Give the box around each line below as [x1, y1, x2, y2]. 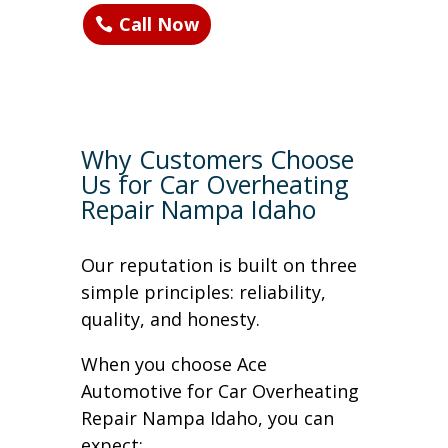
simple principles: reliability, [80, 279, 326, 304]
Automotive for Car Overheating [80, 378, 359, 403]
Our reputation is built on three [80, 252, 357, 277]
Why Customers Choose [80, 141, 354, 176]
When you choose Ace [80, 351, 267, 376]
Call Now [118, 12, 199, 37]
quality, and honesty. [80, 306, 260, 331]
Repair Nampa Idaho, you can [80, 405, 334, 430]
